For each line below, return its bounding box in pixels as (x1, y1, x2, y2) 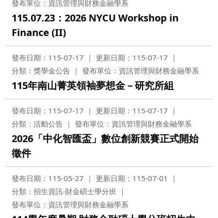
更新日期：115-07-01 (96, 173, 168, 183)
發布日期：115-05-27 (12, 173, 84, 183)
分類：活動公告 (12, 119, 63, 128)
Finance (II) (12, 26, 66, 39)
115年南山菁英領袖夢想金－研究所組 (12, 79, 174, 92)
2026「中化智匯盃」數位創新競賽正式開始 (12, 132, 199, 145)
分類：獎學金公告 (12, 66, 70, 75)
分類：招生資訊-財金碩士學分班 (12, 186, 116, 196)
